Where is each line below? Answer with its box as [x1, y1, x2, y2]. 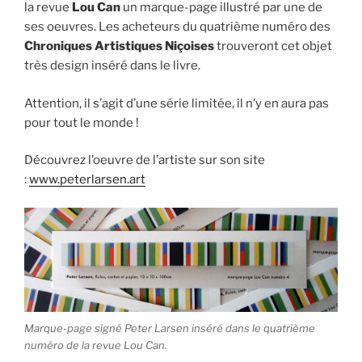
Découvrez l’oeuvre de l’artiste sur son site [24, 153, 265, 168]
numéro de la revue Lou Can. [24, 339, 167, 352]
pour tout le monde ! [24, 115, 139, 130]
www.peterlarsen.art [29, 172, 145, 187]
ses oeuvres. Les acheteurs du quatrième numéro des [24, 19, 330, 35]
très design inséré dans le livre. [24, 58, 200, 74]
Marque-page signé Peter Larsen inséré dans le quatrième [24, 322, 315, 335]
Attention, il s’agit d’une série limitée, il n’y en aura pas [24, 95, 329, 111]
